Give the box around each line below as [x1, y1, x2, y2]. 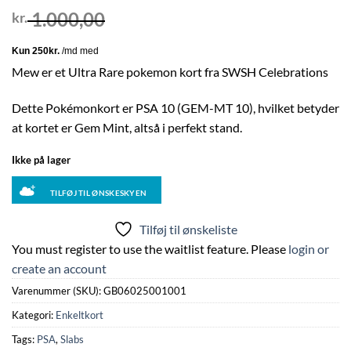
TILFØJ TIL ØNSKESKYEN [50, 187, 147, 197]
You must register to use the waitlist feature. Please [12, 241, 288, 256]
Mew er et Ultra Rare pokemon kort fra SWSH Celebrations [12, 64, 328, 80]
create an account [12, 260, 107, 276]
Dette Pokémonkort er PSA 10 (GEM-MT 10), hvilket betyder [12, 100, 339, 115]
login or [288, 241, 329, 256]
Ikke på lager [12, 153, 71, 166]
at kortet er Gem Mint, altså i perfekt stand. [12, 120, 242, 135]
